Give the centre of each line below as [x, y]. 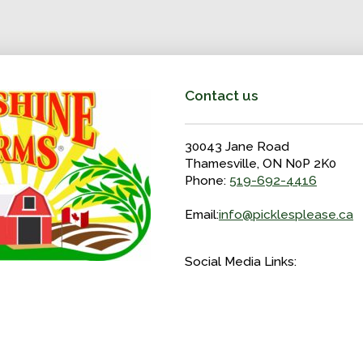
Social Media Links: [241, 261]
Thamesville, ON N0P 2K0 [261, 164]
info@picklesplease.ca [286, 215]
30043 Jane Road [237, 147]
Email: [202, 215]
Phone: [207, 181]
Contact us [222, 96]
